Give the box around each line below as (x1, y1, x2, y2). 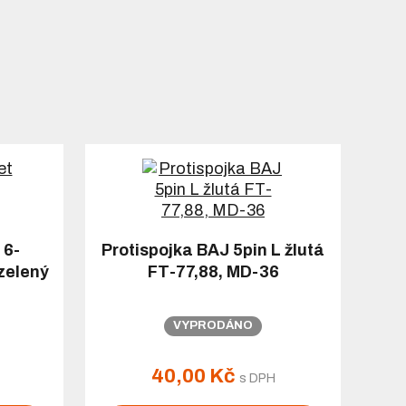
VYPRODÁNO (173, 319, 253, 333)
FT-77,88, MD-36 (147, 263, 279, 282)
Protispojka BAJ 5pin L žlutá (101, 241, 324, 260)
